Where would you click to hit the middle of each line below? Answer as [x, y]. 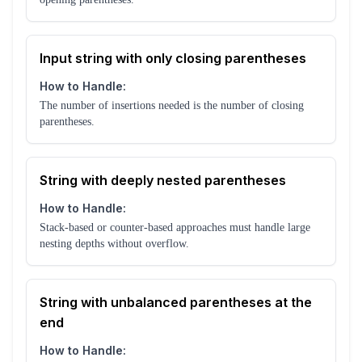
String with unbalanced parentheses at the [176, 303]
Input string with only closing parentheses [173, 59]
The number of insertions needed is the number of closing [172, 106]
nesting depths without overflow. [114, 244]
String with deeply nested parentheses [163, 181]
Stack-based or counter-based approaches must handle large [175, 228]
